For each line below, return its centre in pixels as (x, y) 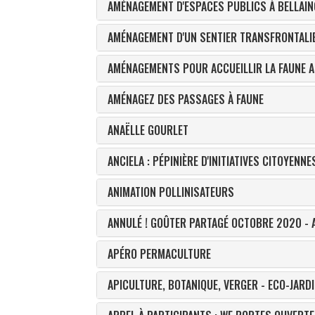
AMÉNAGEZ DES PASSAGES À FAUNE (186, 99)
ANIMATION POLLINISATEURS (171, 192)
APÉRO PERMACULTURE (159, 254)
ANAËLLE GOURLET (148, 130)
